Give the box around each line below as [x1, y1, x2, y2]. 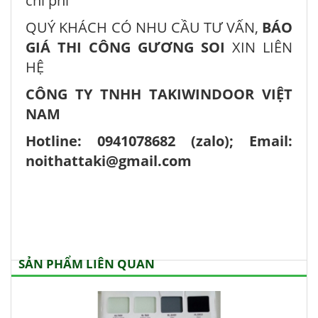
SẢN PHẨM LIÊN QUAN [18, 255, 155, 272]
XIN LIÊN [225, 37, 292, 57]
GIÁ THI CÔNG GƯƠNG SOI [26, 37, 225, 57]
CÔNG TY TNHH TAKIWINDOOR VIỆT [26, 84, 292, 104]
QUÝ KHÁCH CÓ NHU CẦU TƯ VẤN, [26, 17, 262, 37]
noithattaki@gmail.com [26, 150, 192, 170]
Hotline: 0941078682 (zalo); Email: [26, 131, 292, 150]
